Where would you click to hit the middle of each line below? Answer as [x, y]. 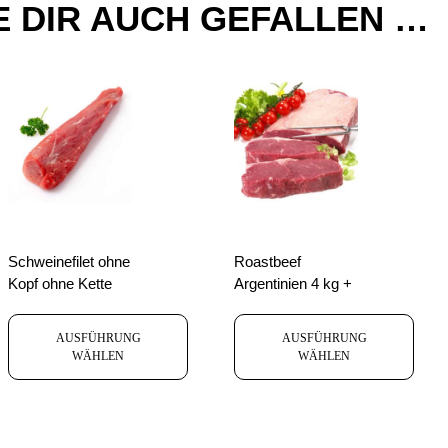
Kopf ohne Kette [60, 283]
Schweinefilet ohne [69, 261]
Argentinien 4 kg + [293, 283]
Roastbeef [267, 261]
